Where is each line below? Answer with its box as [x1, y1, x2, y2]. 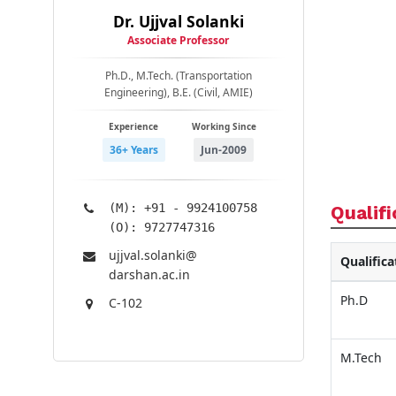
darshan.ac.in [108, 266, 190, 284]
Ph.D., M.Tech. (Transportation [104, 68, 252, 84]
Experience [109, 120, 159, 133]
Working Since [191, 120, 256, 133]
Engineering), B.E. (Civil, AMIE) [103, 85, 253, 101]
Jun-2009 [201, 141, 247, 157]
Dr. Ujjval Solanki [112, 11, 244, 33]
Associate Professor [127, 33, 230, 49]
